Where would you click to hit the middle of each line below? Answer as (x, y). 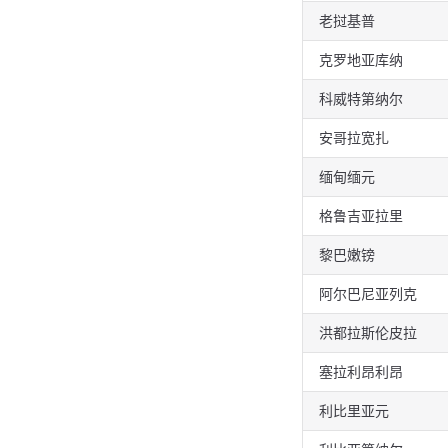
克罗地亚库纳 (361, 60)
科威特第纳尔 (361, 99)
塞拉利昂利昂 (361, 372)
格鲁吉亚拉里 (361, 216)
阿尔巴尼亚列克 (368, 294)
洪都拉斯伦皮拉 (368, 333)
